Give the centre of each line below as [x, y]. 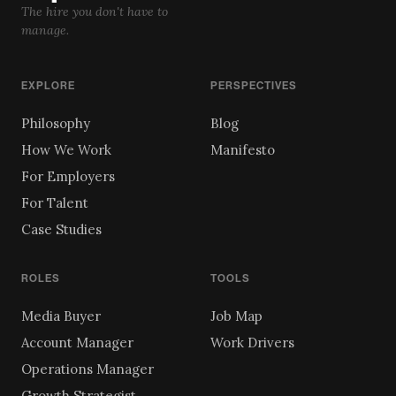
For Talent [55, 202]
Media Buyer [61, 316]
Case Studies [61, 229]
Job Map [236, 316]
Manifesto [243, 149]
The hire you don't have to [95, 11]
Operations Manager [88, 369]
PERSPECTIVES [254, 85]
